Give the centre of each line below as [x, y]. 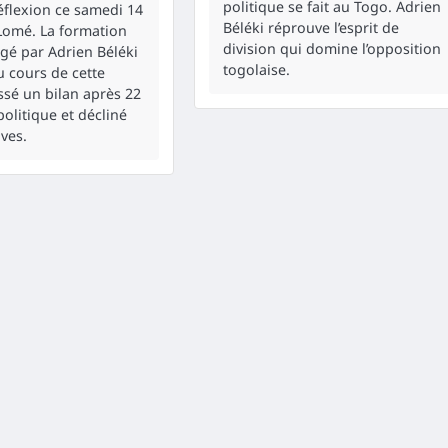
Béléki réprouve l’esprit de [310, 27]
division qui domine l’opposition [331, 48]
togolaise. [256, 69]
